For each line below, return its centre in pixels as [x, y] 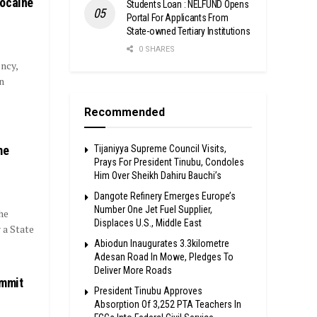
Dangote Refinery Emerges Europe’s [165, 196]
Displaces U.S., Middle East [148, 223]
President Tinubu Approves [148, 290]
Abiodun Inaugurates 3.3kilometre [161, 243]
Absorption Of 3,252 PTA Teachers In [167, 304]
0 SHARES [155, 49]
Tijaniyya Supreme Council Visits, [160, 148]
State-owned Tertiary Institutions [188, 31]
